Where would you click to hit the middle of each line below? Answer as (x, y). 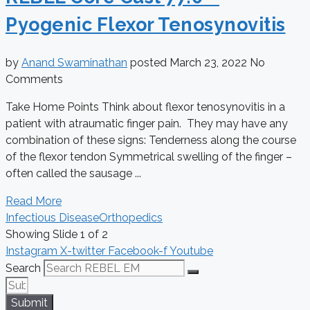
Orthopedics (131, 217)
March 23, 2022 (210, 62)
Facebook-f (138, 250)
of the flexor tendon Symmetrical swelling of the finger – (149, 156)
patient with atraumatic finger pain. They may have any (147, 123)
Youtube (191, 250)
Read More (34, 201)
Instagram (31, 250)
